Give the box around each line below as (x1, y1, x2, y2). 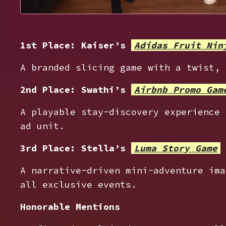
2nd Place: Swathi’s (20, 84, 131, 95)
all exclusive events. (20, 179, 137, 190)
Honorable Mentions (20, 201, 120, 212)
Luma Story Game (134, 142, 217, 154)
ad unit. (20, 120, 65, 132)
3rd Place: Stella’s (20, 142, 131, 154)
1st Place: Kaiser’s (20, 39, 131, 51)
